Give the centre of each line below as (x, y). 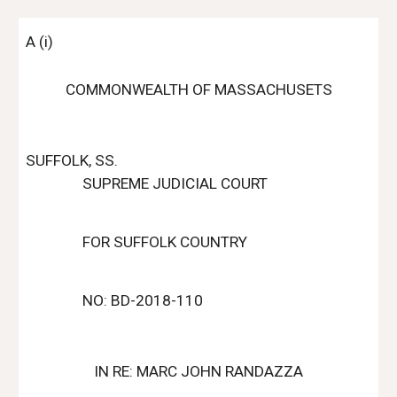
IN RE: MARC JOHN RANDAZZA (198, 371)
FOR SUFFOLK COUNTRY (165, 242)
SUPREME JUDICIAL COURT (175, 183)
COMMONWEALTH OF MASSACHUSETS (198, 90)
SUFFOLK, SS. (72, 160)
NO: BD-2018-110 (143, 300)
